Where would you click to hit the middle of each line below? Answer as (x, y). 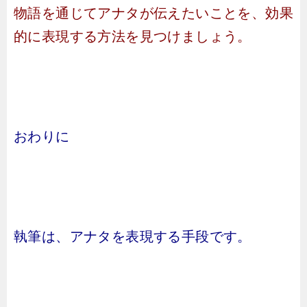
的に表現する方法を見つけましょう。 (133, 36)
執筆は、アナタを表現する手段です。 (133, 236)
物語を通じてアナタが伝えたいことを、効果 (153, 13)
